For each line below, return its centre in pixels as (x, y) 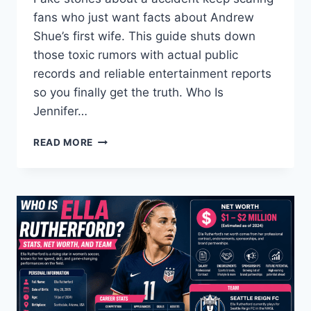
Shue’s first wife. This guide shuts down (144, 36)
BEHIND (112, 183)
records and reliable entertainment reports (152, 74)
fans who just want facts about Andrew (144, 18)
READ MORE (64, 143)
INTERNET (118, 270)
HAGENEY (117, 212)
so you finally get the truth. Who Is (128, 93)
